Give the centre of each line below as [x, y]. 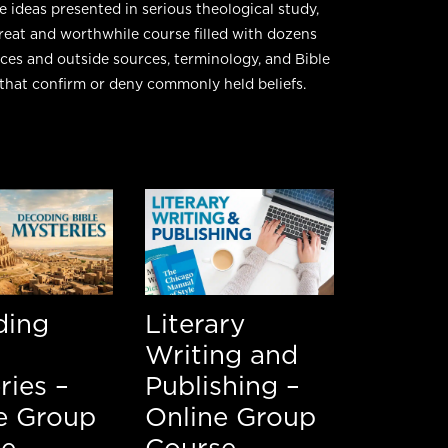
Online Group [231, 416]
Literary [195, 323]
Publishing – [223, 385]
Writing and [222, 354]
